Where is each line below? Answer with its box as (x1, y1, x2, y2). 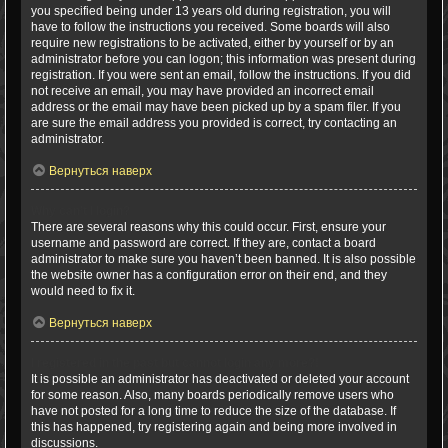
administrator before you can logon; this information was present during (31, 52, 416, 66)
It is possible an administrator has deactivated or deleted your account (31, 372, 409, 386)
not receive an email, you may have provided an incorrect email (31, 84, 374, 98)
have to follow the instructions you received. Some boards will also (31, 20, 390, 34)
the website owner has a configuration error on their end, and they (31, 268, 387, 282)
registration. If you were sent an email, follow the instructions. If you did (31, 68, 411, 82)
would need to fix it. (31, 284, 135, 298)
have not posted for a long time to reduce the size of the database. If (31, 404, 396, 418)
